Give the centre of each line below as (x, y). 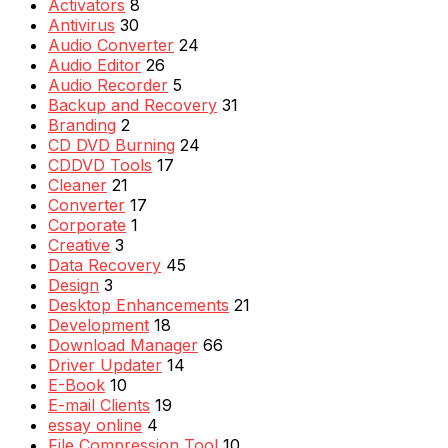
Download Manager (123, 344)
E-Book (76, 384)
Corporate (87, 224)
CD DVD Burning (111, 144)
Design (73, 284)
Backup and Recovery (132, 104)
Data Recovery (104, 264)
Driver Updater (105, 364)
